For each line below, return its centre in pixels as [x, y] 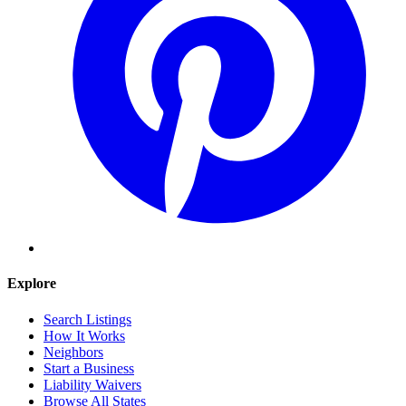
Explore [32, 284]
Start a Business [89, 368]
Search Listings [87, 319]
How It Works [84, 335]
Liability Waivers [92, 384]
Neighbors [73, 352]
